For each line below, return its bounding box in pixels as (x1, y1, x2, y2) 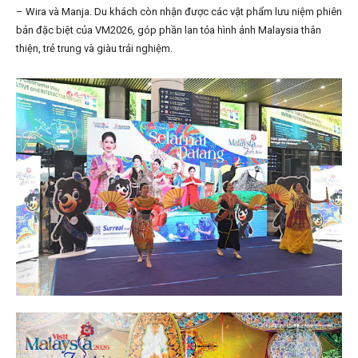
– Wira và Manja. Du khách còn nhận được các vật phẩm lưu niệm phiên (16, 6, 342, 18)
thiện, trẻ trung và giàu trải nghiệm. (16, 42, 173, 55)
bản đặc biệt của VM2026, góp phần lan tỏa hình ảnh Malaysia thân (16, 24, 321, 37)
